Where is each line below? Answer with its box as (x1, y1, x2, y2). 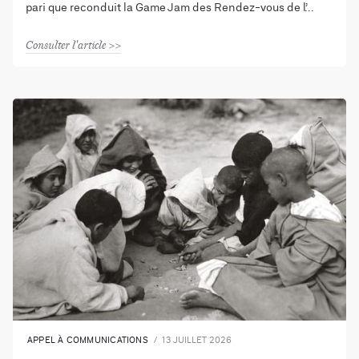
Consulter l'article (26, 37, 106, 52)
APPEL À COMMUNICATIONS (27, 336, 148, 345)
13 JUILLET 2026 (161, 336, 232, 345)
